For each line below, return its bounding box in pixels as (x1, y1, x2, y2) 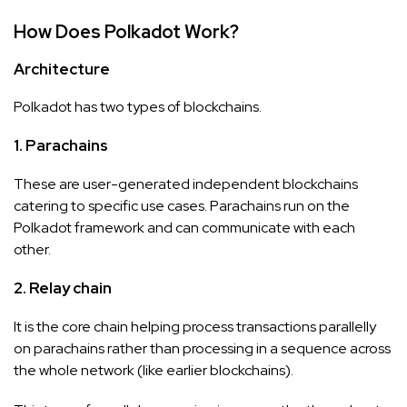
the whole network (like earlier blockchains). (14, 360, 293, 380)
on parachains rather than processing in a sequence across (14, 338, 391, 358)
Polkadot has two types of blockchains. (14, 96, 262, 116)
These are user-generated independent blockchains (14, 174, 358, 194)
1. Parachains (14, 134, 108, 155)
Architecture (14, 58, 110, 79)
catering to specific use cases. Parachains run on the (14, 195, 350, 215)
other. (14, 239, 51, 259)
